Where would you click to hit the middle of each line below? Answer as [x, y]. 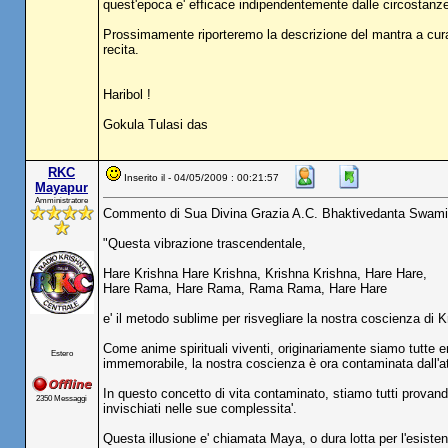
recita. [120, 49]
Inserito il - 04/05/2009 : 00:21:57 [201, 178]
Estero [61, 353]
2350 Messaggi [61, 398]
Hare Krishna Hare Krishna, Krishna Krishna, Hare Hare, [264, 273]
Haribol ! [126, 94]
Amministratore [61, 200]
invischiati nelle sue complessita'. [199, 408]
